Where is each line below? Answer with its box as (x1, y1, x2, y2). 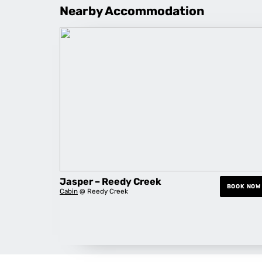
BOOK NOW (226, 182, 261, 190)
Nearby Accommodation (60, 4, 204, 18)
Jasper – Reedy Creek (60, 175, 161, 187)
